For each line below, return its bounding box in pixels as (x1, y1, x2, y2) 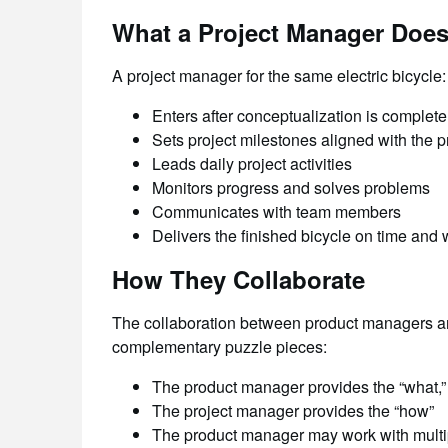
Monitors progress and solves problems (152, 176, 430, 199)
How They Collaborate (112, 262, 365, 296)
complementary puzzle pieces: (112, 335, 327, 358)
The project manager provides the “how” (152, 399, 434, 422)
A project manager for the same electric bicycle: (112, 64, 446, 87)
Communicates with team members (152, 200, 401, 223)
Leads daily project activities (152, 152, 352, 175)
